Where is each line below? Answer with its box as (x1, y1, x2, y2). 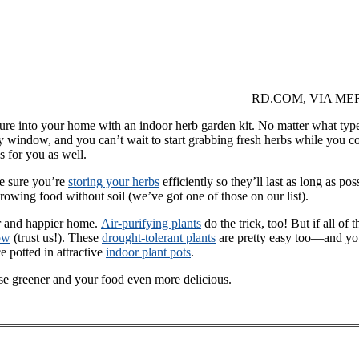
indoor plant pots (106, 244, 191, 259)
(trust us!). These (10, 230, 102, 244)
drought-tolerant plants (102, 230, 216, 244)
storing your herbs (68, 174, 159, 188)
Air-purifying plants (101, 216, 201, 230)
